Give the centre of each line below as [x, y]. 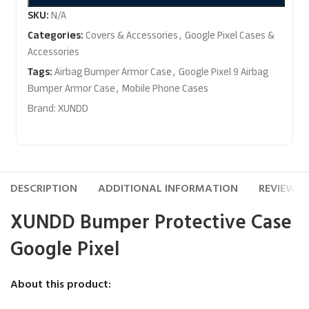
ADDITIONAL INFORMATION [168, 188]
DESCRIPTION [44, 188]
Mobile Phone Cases [165, 88]
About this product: [61, 284]
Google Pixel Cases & [230, 35]
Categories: [56, 35]
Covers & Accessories [132, 35]
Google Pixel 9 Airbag [223, 72]
